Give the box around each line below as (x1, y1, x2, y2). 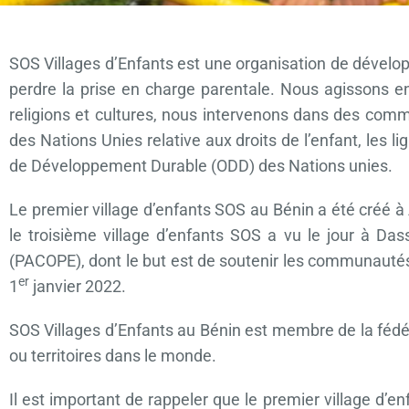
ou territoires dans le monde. (9, 345, 216, 365)
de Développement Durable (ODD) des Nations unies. (9, 155, 393, 175)
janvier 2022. (29, 276, 126, 296)
